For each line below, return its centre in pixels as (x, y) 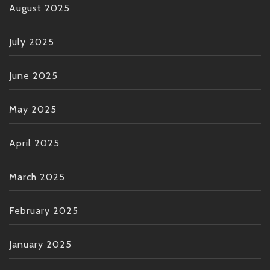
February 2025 (44, 210)
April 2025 (34, 143)
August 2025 (39, 8)
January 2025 (40, 244)
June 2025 (33, 75)
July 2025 (32, 42)
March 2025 (37, 177)
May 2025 (33, 109)
